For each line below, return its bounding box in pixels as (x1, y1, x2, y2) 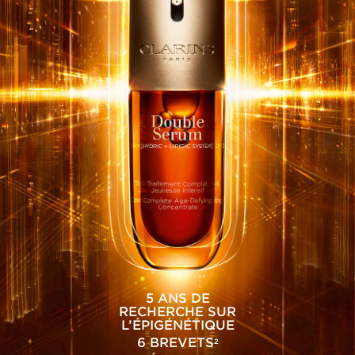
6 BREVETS (136, 335, 214, 350)
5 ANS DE (145, 291, 210, 306)
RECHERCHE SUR (119, 304, 236, 319)
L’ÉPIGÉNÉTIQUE (120, 318, 235, 333)
